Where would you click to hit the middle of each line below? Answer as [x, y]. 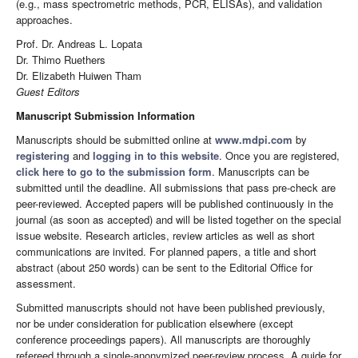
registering [43, 156]
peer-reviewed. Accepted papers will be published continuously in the [175, 204]
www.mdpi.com [254, 140]
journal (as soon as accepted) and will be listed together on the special [179, 220]
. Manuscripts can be [261, 172]
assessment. [46, 284]
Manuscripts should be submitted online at [115, 140]
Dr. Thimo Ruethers [61, 60]
